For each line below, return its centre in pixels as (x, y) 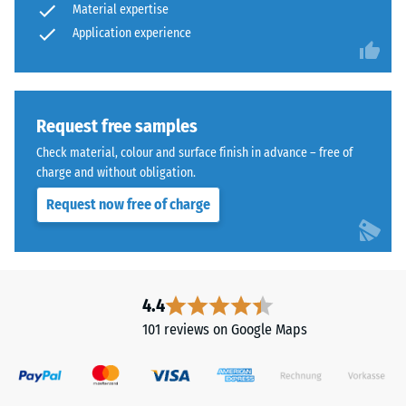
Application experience (132, 34)
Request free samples (117, 126)
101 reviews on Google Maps (225, 330)
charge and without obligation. (116, 173)
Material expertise (121, 10)
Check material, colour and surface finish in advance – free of (194, 153)
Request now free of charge (128, 205)
